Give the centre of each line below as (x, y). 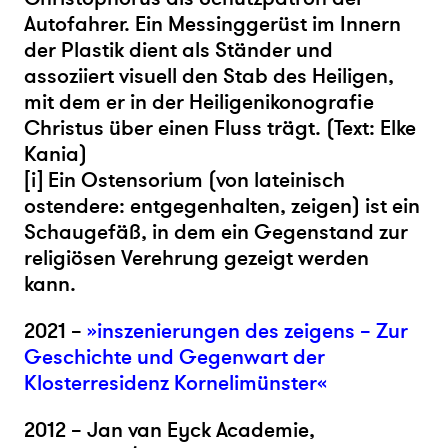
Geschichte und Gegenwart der (174, 357)
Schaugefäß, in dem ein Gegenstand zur (216, 232)
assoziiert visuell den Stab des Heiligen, (209, 76)
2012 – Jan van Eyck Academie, (169, 430)
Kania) (55, 154)
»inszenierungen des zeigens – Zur (247, 331)
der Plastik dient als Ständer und (178, 50)
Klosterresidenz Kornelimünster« (175, 383)
